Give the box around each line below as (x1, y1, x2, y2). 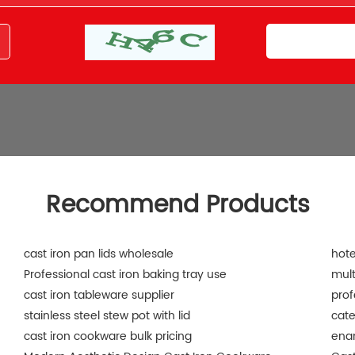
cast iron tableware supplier (23, 286, 174, 305)
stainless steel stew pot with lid (23, 307, 190, 326)
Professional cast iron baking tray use (23, 265, 227, 284)
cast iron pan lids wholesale (23, 245, 174, 264)
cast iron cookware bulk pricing (23, 327, 192, 346)
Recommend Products (45, 186, 310, 226)
